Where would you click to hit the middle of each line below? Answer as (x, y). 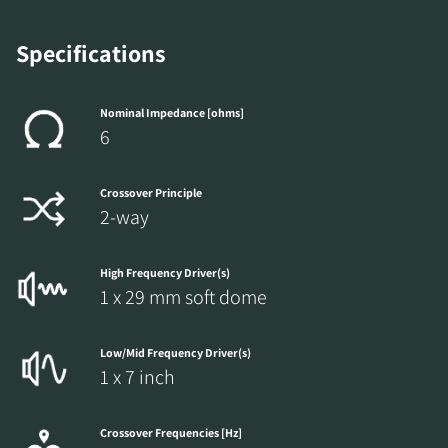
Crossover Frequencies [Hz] (171, 433)
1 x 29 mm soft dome (183, 297)
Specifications (91, 53)
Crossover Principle (151, 193)
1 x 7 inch (137, 377)
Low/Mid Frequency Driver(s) (175, 353)
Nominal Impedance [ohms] (172, 113)
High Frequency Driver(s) (165, 273)
